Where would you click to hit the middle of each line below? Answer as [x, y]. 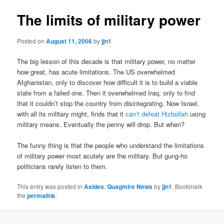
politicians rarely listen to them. [62, 166]
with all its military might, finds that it [71, 113]
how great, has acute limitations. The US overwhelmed [96, 71]
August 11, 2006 [69, 41]
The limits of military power [109, 20]
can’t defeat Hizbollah [157, 113]
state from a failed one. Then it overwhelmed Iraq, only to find [106, 92]
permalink [41, 195]
